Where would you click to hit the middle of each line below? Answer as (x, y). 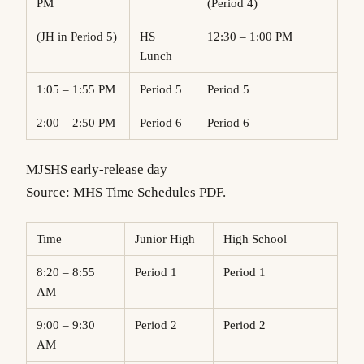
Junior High (167, 239)
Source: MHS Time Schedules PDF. (126, 192)
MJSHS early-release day (97, 169)
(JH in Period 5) (81, 37)
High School (260, 239)
